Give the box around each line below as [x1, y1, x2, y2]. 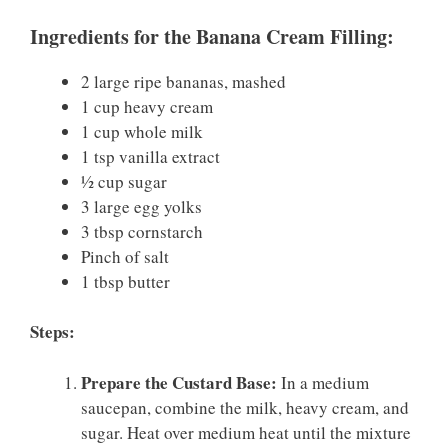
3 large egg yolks [81, 194, 202, 218]
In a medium [277, 370, 369, 394]
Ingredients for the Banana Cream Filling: [30, 21, 394, 51]
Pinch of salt [81, 244, 169, 268]
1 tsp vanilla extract [81, 144, 220, 168]
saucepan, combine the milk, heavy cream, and [81, 395, 409, 419]
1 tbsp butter [81, 269, 170, 293]
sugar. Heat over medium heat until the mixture [81, 420, 411, 444]
